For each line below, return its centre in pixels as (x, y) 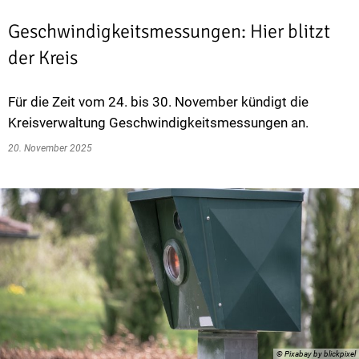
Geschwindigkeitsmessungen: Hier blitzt (169, 31)
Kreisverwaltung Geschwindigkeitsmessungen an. (158, 123)
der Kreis (45, 58)
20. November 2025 (52, 148)
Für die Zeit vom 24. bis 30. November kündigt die (158, 102)
